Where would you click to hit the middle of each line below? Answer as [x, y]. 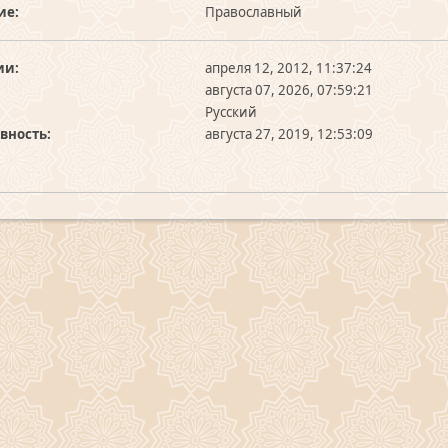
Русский [230, 112]
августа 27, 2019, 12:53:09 [288, 134]
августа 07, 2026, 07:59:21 [288, 90]
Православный [253, 12]
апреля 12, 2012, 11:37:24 [288, 68]
